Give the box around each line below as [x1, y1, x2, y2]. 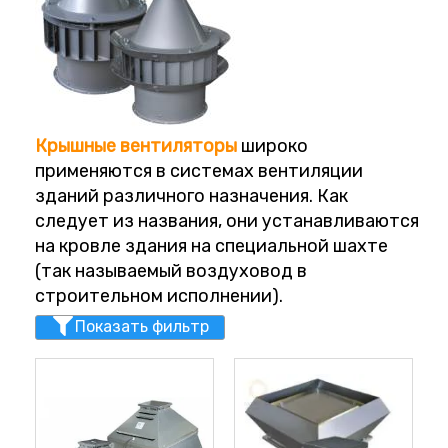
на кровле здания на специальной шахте [35, 235, 388, 257]
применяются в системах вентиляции [35, 160, 363, 182]
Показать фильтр [75, 316, 209, 336]
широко [237, 135, 308, 157]
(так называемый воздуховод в [35, 260, 307, 282]
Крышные [35, 135, 116, 157]
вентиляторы [120, 135, 237, 157]
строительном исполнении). [35, 285, 283, 307]
